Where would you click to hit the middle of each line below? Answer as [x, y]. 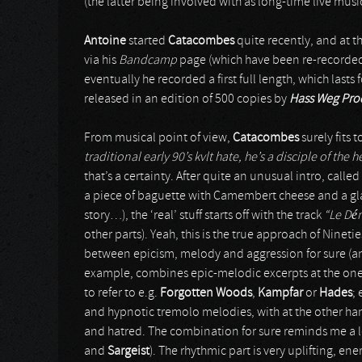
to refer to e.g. [122, 293]
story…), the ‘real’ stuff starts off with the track [204, 216]
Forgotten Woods [206, 293]
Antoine [106, 41]
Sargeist [128, 351]
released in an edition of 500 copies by [187, 99]
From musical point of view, [158, 138]
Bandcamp [149, 61]
